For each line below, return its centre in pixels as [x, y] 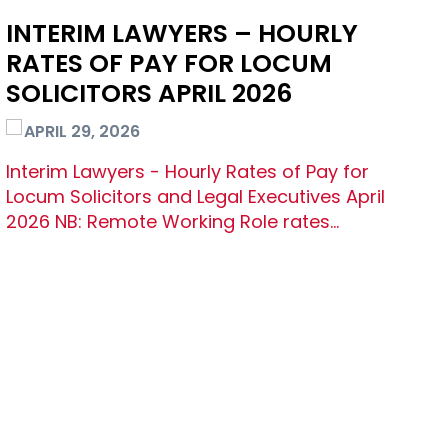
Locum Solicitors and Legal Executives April [195, 197]
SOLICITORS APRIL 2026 [149, 94]
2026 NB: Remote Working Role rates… [172, 222]
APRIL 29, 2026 [82, 132]
